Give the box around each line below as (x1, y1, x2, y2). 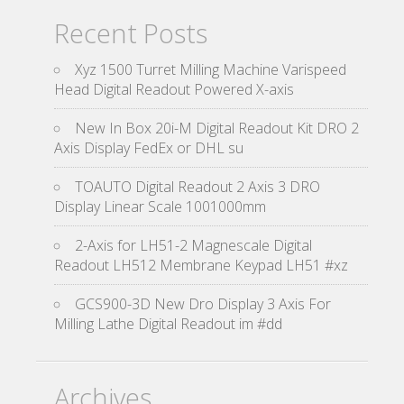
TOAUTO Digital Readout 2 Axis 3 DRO (75, 177, 320, 197)
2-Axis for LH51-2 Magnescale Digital (75, 235, 312, 255)
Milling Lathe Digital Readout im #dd (54, 314, 282, 334)
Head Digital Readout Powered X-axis (54, 79, 294, 99)
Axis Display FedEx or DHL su (54, 138, 243, 158)
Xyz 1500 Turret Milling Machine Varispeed (75, 60, 346, 79)
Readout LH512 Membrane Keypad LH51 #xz (54, 255, 348, 275)
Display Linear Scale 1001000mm (54, 197, 266, 216)
